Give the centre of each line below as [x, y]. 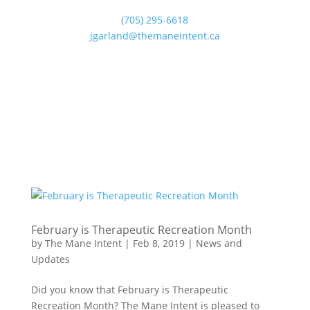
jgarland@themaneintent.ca [155, 36]
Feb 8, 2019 [158, 243]
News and [219, 243]
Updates [50, 259]
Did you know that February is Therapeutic [129, 290]
